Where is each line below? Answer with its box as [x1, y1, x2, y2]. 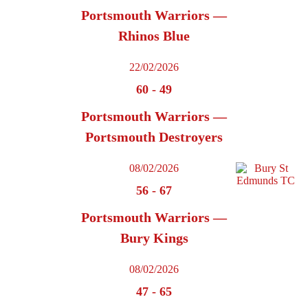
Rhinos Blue [118, 28, 190, 44]
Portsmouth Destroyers [85, 129, 223, 145]
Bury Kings [120, 230, 188, 246]
